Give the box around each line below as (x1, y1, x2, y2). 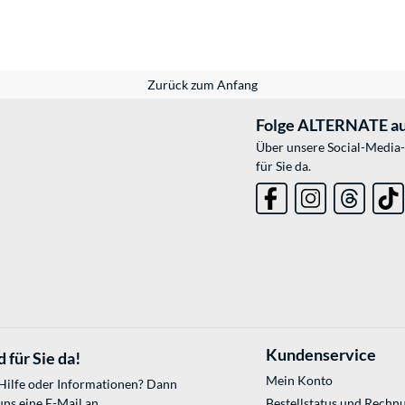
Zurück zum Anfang (147, 77, 258, 93)
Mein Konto (265, 372, 333, 389)
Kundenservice (265, 344, 376, 365)
